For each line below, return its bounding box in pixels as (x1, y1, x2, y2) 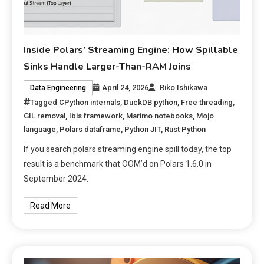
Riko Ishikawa (160, 82, 208, 92)
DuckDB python (124, 97, 178, 107)
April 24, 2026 (102, 82, 149, 92)
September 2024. (24, 173, 89, 183)
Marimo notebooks (126, 111, 193, 120)
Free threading (181, 97, 233, 107)
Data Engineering (30, 83, 87, 92)
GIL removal (24, 111, 66, 120)
